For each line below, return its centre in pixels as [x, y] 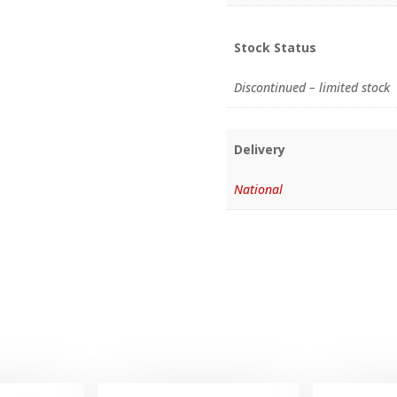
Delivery [260, 150]
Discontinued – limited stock [312, 88]
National [259, 190]
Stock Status [276, 48]
